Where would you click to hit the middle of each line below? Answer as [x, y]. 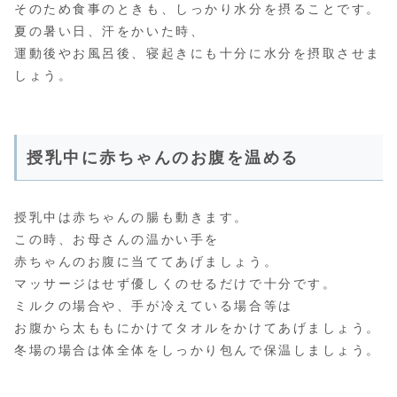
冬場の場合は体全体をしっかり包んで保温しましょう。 [198, 350]
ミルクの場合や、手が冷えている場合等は [154, 306]
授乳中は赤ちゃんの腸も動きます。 [132, 218]
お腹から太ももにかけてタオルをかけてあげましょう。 [198, 328]
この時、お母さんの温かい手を [117, 240]
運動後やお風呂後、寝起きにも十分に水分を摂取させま [198, 54]
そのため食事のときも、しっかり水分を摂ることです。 [198, 9]
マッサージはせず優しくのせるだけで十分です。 [176, 284]
